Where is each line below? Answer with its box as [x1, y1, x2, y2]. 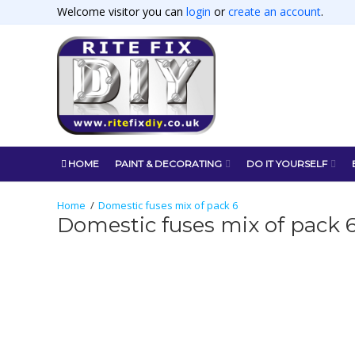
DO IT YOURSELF [246, 157, 327, 170]
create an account [228, 4, 321, 19]
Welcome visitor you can [57, 4, 186, 19]
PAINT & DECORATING [115, 157, 223, 170]
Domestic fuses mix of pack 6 [97, 197, 238, 212]
